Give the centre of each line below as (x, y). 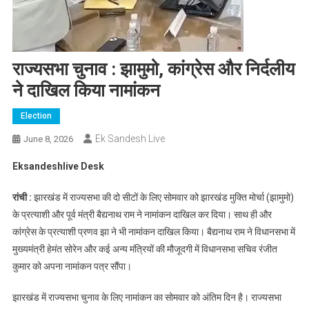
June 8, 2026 (48, 139)
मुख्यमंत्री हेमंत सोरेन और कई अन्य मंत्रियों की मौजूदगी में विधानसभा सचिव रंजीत (144, 249)
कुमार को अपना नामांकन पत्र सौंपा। (72, 267)
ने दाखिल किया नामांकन (86, 91)
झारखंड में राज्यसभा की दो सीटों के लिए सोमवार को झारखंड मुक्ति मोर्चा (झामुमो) (162, 198)
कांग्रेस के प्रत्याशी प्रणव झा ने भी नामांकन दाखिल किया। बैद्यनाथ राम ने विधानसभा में (153, 232)
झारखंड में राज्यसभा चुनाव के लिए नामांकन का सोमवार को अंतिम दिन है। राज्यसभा (147, 298)
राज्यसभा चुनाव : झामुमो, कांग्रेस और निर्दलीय (153, 69)
